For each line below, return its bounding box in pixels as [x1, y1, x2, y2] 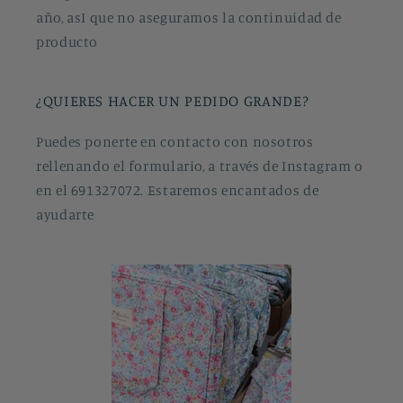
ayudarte [36, 205, 95, 223]
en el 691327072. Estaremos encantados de [36, 181, 319, 199]
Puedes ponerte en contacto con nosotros [36, 132, 314, 150]
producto [36, 32, 99, 50]
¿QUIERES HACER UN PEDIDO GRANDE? [36, 91, 309, 110]
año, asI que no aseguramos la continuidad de [36, 8, 342, 26]
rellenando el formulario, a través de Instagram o [36, 157, 363, 175]
